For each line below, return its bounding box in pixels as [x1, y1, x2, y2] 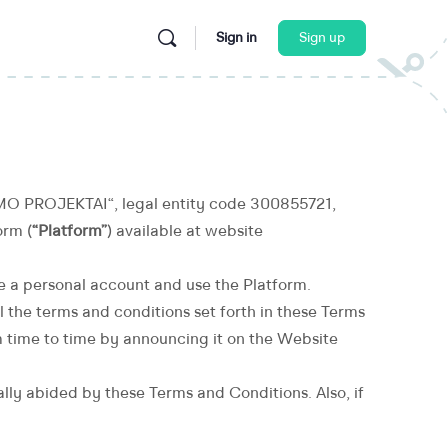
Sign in [216, 31, 257, 45]
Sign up [299, 31, 345, 45]
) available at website [107, 224, 263, 240]
